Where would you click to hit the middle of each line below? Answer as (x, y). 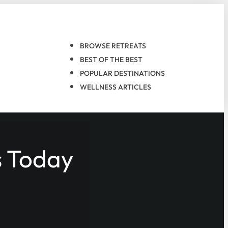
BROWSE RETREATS (113, 46)
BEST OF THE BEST (111, 60)
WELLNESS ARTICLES (116, 87)
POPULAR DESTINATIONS (122, 73)
